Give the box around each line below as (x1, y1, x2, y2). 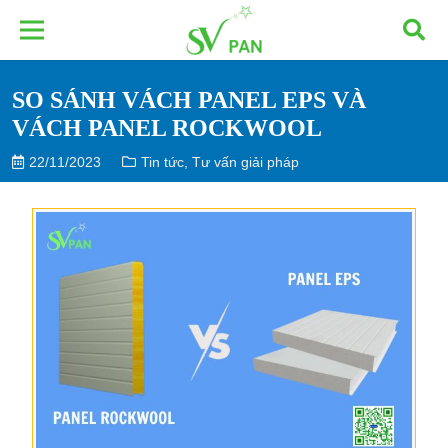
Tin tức (141, 153, 185, 170)
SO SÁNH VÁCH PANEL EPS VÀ (11, 86, 366, 113)
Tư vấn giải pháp (192, 153, 300, 170)
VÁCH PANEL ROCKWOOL (11, 114, 322, 141)
